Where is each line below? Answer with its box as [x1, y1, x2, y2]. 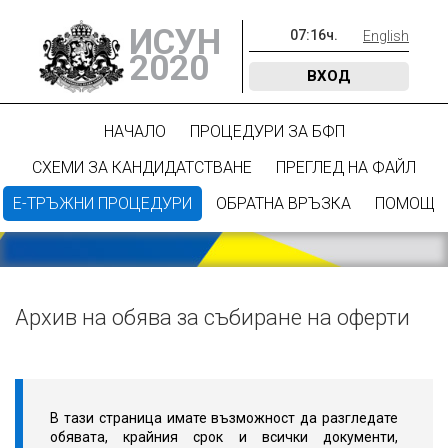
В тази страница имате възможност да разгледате [50, 410, 398, 426]
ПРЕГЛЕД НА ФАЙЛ [276, 158, 416, 177]
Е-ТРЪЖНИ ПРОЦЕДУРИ [13, 194, 192, 213]
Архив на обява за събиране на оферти [15, 305, 410, 330]
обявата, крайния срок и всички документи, [50, 429, 398, 445]
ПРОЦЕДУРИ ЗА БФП [189, 122, 345, 141]
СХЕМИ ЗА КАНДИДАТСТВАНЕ [32, 158, 252, 177]
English [363, 28, 409, 44]
